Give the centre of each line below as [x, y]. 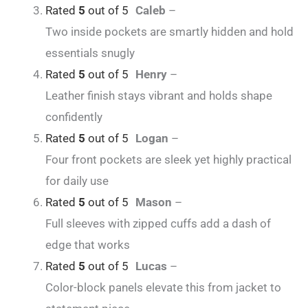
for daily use [77, 181]
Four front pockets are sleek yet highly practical [168, 160]
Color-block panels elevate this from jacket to [163, 288]
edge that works [88, 245]
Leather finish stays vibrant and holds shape [159, 96]
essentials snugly [90, 53]
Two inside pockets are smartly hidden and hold [169, 32]
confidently [74, 117]
